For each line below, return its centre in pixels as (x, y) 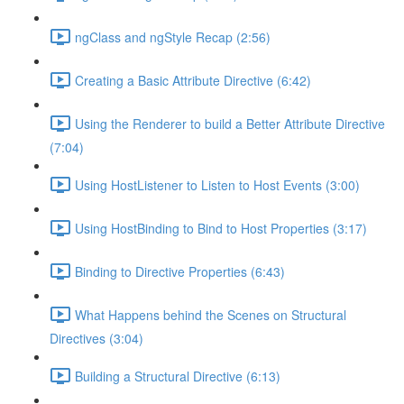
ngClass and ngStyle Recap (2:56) (173, 37)
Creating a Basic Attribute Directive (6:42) (193, 80)
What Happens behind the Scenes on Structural (211, 314)
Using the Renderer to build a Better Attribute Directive (230, 123)
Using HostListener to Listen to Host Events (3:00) (217, 184)
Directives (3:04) (96, 338)
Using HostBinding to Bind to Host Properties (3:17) (221, 228)
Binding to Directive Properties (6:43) (180, 271)
